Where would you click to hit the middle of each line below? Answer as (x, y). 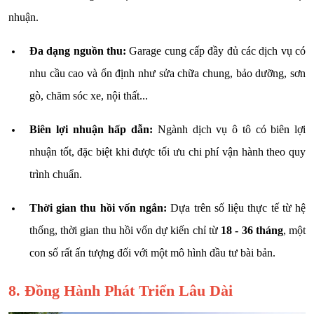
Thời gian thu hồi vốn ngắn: (98, 207)
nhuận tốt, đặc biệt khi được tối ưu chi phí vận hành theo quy (168, 151)
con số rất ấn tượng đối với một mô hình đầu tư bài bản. (152, 252)
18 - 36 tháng (252, 230)
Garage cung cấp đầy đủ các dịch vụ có (216, 50)
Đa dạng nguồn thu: (78, 50)
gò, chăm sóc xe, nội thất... (89, 95)
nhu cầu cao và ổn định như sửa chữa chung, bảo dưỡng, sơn (168, 73)
